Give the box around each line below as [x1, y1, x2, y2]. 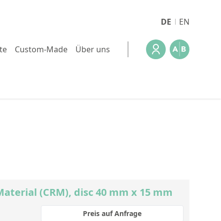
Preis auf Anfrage [83, 209, 142, 218]
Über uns [75, 44, 110, 55]
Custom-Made [15, 44, 68, 55]
